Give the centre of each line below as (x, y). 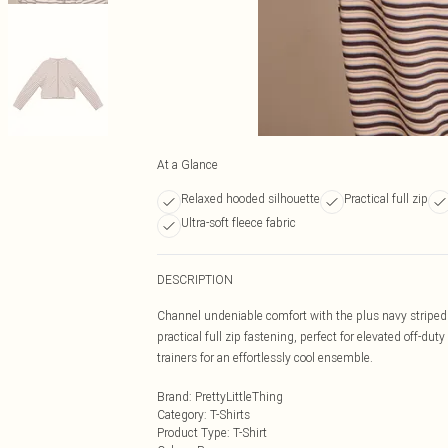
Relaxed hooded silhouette (250, 198)
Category (180, 414)
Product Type (192, 432)
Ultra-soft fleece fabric (238, 222)
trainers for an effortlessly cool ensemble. (265, 357)
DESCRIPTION (195, 279)
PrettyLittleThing (239, 396)
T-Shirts (230, 414)
